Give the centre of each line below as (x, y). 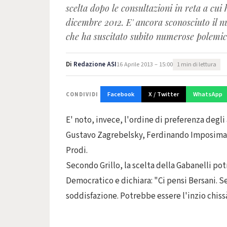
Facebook (121, 94)
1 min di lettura (197, 64)
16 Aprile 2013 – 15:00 (145, 64)
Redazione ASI (95, 64)
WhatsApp (208, 94)
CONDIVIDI (82, 94)
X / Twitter (164, 94)
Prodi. (77, 150)
